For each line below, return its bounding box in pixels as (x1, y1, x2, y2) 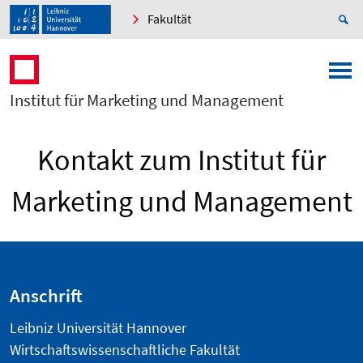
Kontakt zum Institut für (37, 142, 326, 179)
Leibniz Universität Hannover (10, 318, 186, 338)
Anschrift (10, 284, 83, 308)
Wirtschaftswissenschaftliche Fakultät (10, 340, 240, 360)
